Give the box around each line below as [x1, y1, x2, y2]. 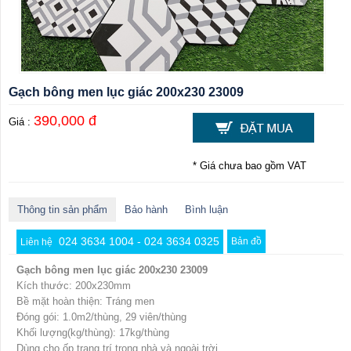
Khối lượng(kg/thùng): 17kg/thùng [16, 327, 169, 339]
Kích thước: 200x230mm [16, 280, 131, 292]
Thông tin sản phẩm [17, 204, 107, 216]
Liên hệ [20, 237, 55, 248]
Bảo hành [125, 204, 168, 216]
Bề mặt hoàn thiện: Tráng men [16, 295, 154, 308]
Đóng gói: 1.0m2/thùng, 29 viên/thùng [16, 311, 186, 324]
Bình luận [185, 204, 228, 216]
